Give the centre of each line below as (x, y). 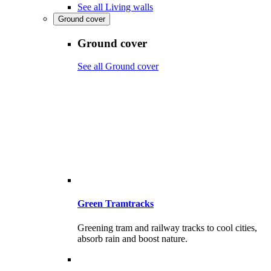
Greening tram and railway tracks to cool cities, (167, 227)
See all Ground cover (118, 67)
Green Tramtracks (116, 204)
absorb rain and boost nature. (132, 238)
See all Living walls (115, 7)
